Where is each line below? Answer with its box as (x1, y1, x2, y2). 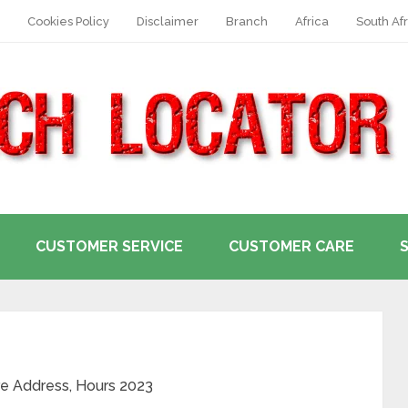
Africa (295, 15, 329, 28)
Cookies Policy (27, 15, 109, 28)
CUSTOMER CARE (229, 238, 354, 255)
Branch (226, 15, 268, 28)
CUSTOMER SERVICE (36, 238, 183, 255)
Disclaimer (137, 15, 199, 28)
